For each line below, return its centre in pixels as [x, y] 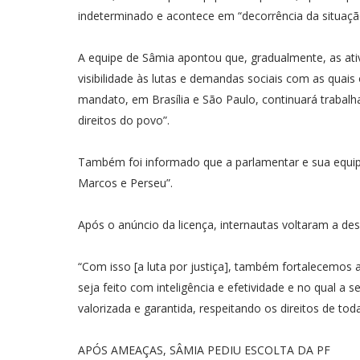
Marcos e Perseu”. [125, 183]
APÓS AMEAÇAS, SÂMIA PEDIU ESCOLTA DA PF [204, 350]
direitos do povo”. [124, 120]
